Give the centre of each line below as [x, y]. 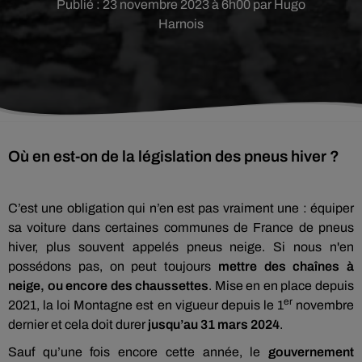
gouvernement [307, 352]
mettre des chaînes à [286, 266]
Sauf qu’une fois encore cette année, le [135, 352]
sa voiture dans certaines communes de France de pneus [181, 227]
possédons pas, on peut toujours [113, 266]
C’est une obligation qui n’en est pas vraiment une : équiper [181, 208]
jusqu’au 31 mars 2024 [214, 324]
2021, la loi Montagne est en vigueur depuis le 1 [146, 305]
